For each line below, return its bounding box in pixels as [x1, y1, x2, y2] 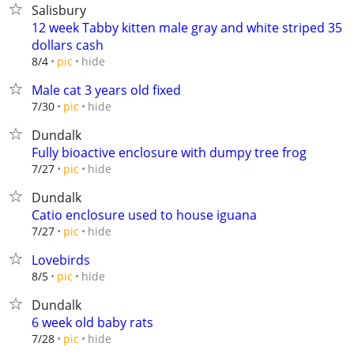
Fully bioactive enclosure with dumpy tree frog [32, 144, 307, 161]
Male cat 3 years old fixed [32, 81, 181, 99]
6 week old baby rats [32, 314, 153, 331]
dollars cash [32, 36, 104, 54]
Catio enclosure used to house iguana [32, 206, 257, 224]
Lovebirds [32, 251, 90, 269]
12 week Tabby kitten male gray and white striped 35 [32, 19, 342, 36]
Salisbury [32, 2, 86, 19]
